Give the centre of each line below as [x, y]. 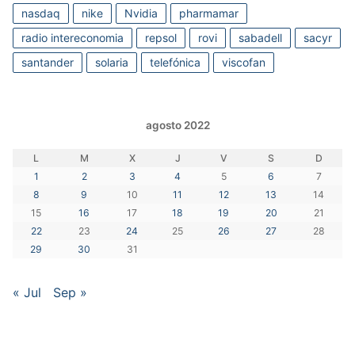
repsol [161, 37]
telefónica [175, 62]
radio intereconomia [73, 37]
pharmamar [209, 13]
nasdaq [41, 13]
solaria [112, 62]
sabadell [260, 37]
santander [48, 62]
